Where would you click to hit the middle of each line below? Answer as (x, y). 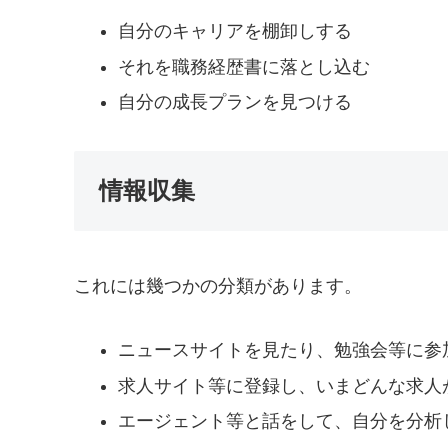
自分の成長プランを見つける (234, 102)
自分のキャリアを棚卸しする (234, 31)
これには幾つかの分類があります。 (218, 285)
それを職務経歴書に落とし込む (243, 66)
